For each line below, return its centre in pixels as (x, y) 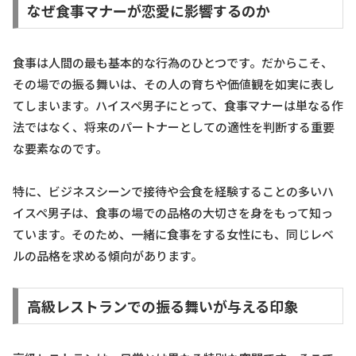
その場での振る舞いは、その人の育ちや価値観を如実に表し (174, 84)
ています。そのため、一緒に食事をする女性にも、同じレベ (173, 234)
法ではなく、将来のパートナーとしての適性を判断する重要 (174, 127)
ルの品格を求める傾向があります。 (108, 256)
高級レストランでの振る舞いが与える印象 (162, 306)
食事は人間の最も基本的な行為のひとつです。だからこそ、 (173, 63)
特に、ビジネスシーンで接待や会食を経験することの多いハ (173, 192)
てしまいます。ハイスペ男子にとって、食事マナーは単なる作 (178, 106)
